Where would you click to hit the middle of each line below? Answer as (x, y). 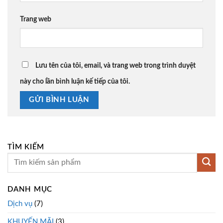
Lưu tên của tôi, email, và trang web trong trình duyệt (115, 65)
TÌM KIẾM (26, 147)
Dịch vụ (20, 204)
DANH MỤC (30, 190)
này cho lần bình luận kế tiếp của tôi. (75, 81)
